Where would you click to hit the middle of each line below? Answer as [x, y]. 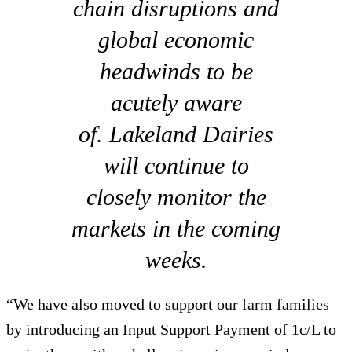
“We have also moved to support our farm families [168, 304]
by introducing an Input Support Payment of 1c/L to [171, 329]
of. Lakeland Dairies [176, 134]
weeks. [176, 259]
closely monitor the [176, 196]
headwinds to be [176, 71]
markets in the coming [176, 228]
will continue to [176, 165]
